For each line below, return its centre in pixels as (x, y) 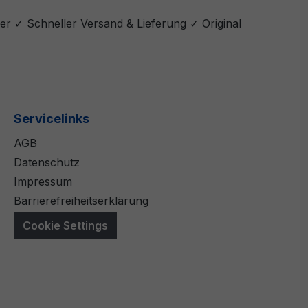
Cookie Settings (65, 225)
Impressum (43, 181)
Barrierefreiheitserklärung (81, 200)
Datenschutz (47, 162)
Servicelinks (52, 118)
